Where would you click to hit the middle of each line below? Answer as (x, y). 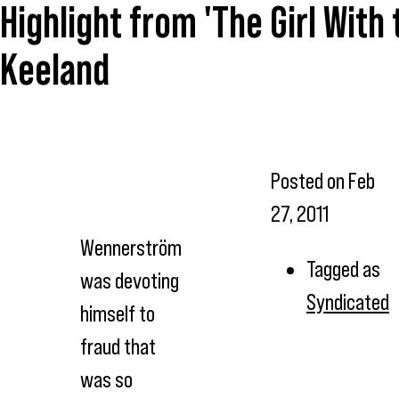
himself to (118, 313)
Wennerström (131, 247)
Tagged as (343, 269)
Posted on (309, 180)
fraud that (118, 346)
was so (106, 379)
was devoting (130, 280)
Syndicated (348, 301)
